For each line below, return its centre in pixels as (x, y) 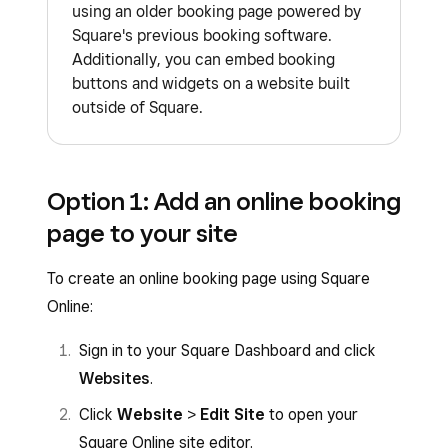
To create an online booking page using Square (208, 278)
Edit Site (232, 414)
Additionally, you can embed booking (203, 59)
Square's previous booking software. (202, 35)
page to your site (142, 233)
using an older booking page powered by (216, 11)
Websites (114, 378)
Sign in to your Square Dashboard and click (227, 350)
